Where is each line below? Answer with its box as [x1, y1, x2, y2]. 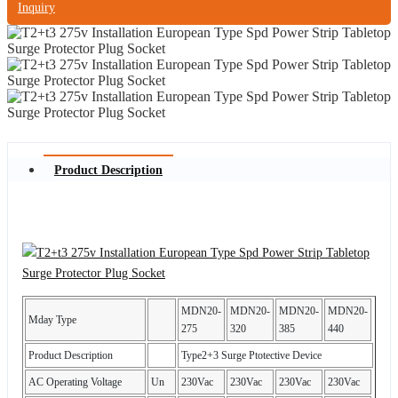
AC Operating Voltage [28, 375, 122, 388]
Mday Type [28, 313, 76, 326]
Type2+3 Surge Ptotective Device [181, 348, 322, 362]
